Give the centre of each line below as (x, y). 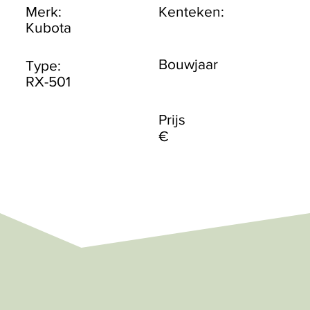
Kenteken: (192, 12)
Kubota (49, 28)
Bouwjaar (189, 64)
